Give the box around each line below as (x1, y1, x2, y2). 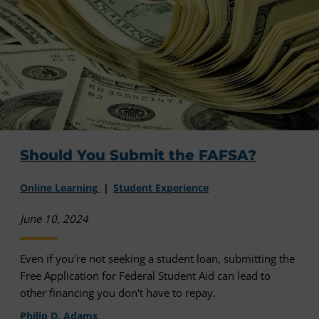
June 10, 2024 (20, 211, 88, 226)
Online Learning (20, 180, 100, 194)
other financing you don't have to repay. (20, 285, 216, 300)
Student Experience (113, 180, 209, 194)
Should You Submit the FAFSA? (20, 147, 256, 164)
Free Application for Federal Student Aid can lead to (20, 268, 271, 283)
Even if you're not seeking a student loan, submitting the (20, 251, 295, 266)
